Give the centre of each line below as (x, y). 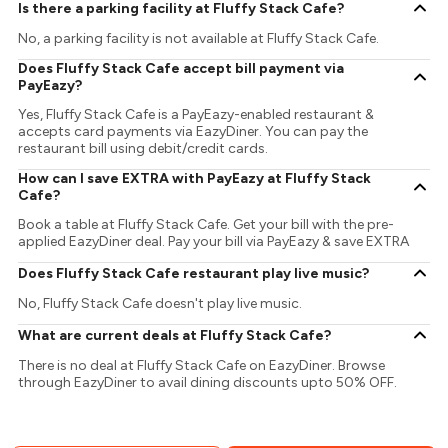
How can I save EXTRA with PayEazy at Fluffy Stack (195, 179)
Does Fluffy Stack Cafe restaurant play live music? (194, 273)
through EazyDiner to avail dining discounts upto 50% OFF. (208, 383)
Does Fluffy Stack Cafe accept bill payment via (181, 69)
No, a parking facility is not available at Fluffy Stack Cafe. (199, 39)
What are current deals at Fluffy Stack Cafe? (175, 335)
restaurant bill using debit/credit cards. (143, 149)
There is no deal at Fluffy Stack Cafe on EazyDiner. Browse (202, 366)
